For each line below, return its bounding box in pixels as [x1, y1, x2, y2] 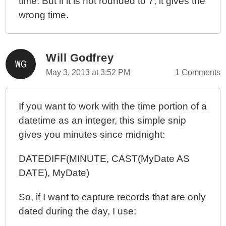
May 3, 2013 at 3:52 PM [46, 68, 131, 77]
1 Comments [175, 68, 220, 77]
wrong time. [19, 10, 69, 20]
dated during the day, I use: [19, 206, 137, 216]
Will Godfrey [46, 51, 114, 64]
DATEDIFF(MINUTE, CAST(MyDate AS [19, 153, 190, 164]
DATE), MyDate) [19, 167, 90, 178]
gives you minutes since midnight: [19, 129, 165, 140]
